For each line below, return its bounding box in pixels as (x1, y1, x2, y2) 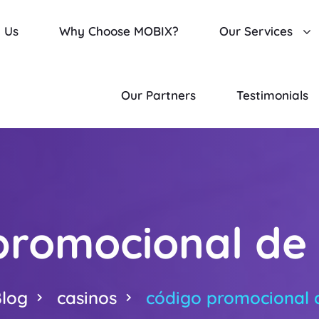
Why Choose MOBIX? (59, 23, 179, 38)
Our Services (219, 23, 293, 38)
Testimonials (236, 88, 309, 103)
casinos (57, 287, 117, 308)
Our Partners (121, 88, 197, 103)
